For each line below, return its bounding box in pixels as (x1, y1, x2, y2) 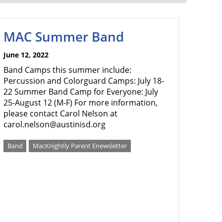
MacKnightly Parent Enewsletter (33, 141, 127, 150)
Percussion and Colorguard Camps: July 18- (3, 75, 164, 86)
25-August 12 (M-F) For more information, (3, 97, 158, 108)
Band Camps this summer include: (3, 64, 131, 75)
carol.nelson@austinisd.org (3, 119, 106, 130)
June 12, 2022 (3, 50, 49, 59)
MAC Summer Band (3, 28, 124, 46)
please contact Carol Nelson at (3, 108, 117, 119)
